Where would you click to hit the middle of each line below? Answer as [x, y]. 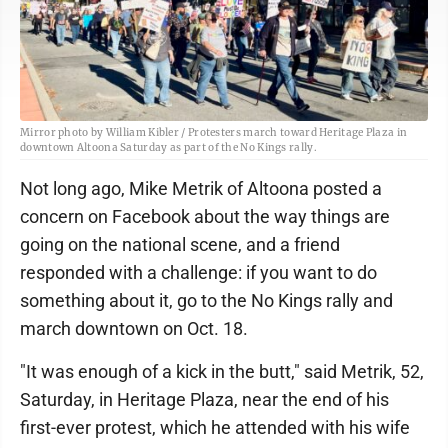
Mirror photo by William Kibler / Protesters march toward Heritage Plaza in [214, 133]
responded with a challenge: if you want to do [198, 273]
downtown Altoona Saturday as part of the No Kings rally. [168, 148]
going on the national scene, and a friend [180, 245]
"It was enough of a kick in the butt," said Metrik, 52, [222, 372]
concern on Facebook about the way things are [205, 217]
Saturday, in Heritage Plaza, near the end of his [204, 400]
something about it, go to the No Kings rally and [206, 301]
